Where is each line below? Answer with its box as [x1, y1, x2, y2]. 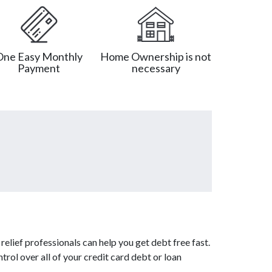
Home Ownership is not [100, 49, 212, 63]
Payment [18, 61, 61, 75]
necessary [131, 61, 180, 75]
